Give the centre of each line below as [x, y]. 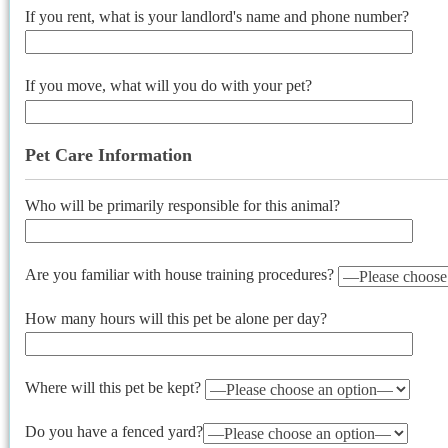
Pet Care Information [108, 154]
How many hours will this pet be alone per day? [176, 318]
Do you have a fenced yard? [114, 432]
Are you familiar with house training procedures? [181, 274]
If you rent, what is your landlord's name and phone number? [217, 16]
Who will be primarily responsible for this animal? [182, 205]
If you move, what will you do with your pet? [168, 86]
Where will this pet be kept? [115, 388]
